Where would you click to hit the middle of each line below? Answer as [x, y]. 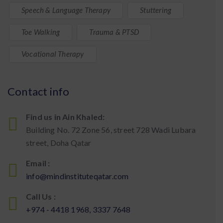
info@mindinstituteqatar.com [77, 176]
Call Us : [41, 196]
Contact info [39, 91]
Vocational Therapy [53, 54]
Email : [38, 163]
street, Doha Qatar [59, 143]
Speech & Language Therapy [66, 10]
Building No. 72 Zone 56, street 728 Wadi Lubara [111, 130]
